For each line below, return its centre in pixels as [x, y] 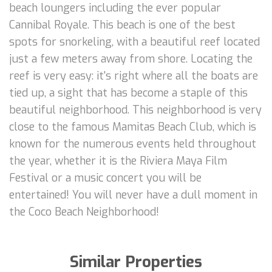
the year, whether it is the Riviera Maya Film [118, 161]
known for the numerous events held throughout [133, 144]
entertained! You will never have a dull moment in [133, 195]
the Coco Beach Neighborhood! [84, 212]
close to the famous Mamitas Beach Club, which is [133, 127]
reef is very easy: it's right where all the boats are [134, 76]
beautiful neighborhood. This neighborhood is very [135, 110]
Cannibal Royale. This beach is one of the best [122, 25]
